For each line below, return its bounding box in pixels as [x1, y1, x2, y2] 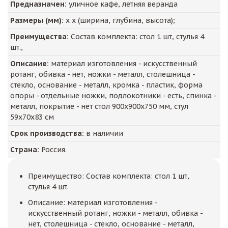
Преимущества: [10, 32, 69, 41]
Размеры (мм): [10, 15, 64, 25]
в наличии [84, 128, 123, 138]
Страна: [10, 145, 39, 154]
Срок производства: [10, 128, 84, 138]
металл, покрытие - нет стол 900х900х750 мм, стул [10, 101, 188, 111]
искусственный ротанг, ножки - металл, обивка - [28, 208, 203, 218]
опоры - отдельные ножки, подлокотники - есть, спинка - [10, 91, 217, 100]
